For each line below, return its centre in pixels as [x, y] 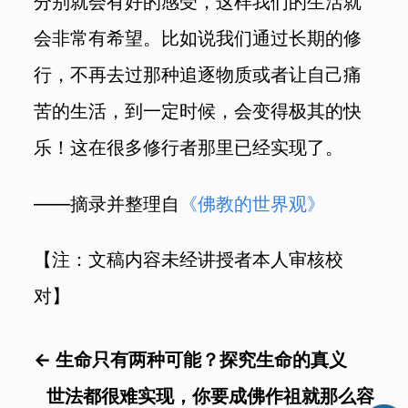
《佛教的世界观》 [253, 203]
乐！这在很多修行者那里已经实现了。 [189, 148]
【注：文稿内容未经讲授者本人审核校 [189, 260]
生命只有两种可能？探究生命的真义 [202, 359]
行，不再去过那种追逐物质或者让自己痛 [198, 75]
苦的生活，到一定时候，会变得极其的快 [198, 111]
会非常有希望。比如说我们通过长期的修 [198, 38]
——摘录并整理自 [107, 203]
